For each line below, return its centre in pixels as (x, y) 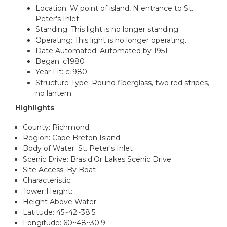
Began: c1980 (60, 62)
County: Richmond (56, 127)
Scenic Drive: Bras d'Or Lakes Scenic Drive (97, 159)
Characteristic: (47, 181)
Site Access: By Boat (59, 170)
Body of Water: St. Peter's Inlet (78, 149)
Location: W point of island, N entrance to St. (114, 8)
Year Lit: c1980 (61, 72)
